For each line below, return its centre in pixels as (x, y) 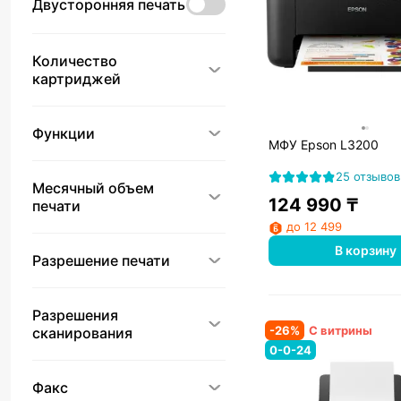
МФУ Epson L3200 (324, 145)
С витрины (341, 330)
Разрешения (75, 315)
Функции (64, 133)
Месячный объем (93, 188)
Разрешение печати (101, 260)
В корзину (365, 250)
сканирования (82, 333)
